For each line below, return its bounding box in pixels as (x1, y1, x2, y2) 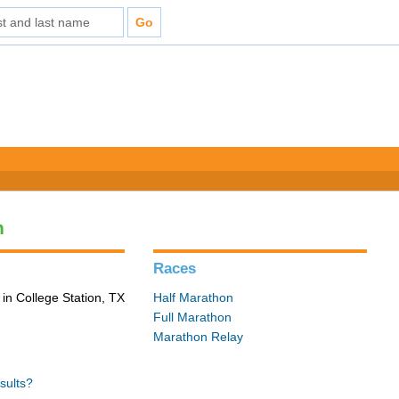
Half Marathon (153, 290, 234, 305)
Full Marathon (153, 310, 232, 324)
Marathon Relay (153, 330, 244, 344)
